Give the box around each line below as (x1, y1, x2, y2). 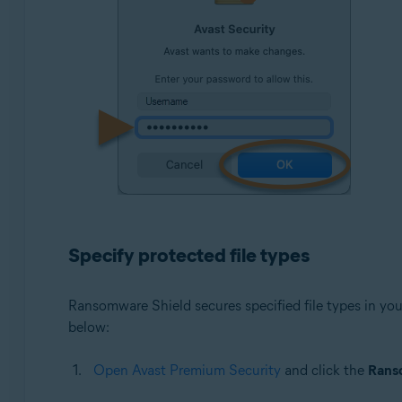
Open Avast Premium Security (92, 361, 281, 379)
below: (67, 318, 109, 336)
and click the (280, 361, 368, 379)
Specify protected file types (67, 242, 310, 267)
